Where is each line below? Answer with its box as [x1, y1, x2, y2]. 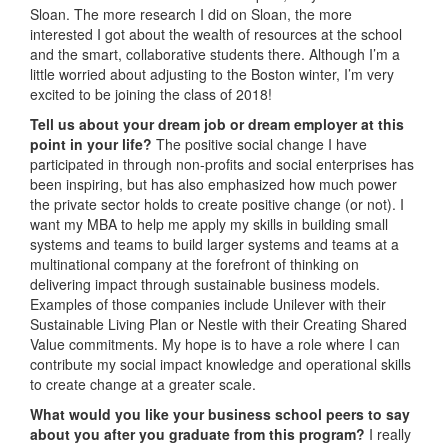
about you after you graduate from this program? [30, 424, 369, 445]
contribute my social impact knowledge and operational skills [30, 354, 411, 375]
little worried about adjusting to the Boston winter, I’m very [30, 64, 394, 85]
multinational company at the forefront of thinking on [30, 254, 359, 275]
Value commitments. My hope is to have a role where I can [30, 334, 400, 355]
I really [369, 424, 411, 445]
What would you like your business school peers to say [30, 404, 410, 425]
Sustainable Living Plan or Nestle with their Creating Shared [30, 314, 407, 335]
